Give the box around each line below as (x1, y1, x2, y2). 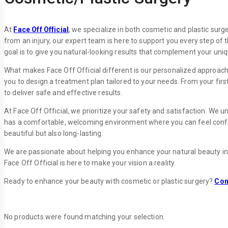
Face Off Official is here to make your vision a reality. (4, 158, 176, 167)
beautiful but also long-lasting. (4, 129, 103, 137)
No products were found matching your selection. (4, 212, 165, 221)
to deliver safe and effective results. (4, 88, 123, 97)
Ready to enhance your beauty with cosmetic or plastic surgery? (4, 177, 215, 185)
